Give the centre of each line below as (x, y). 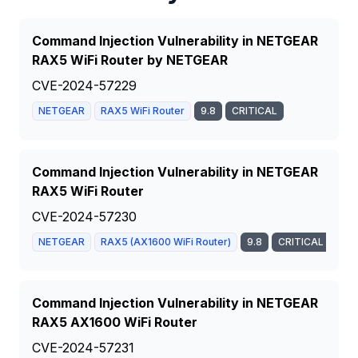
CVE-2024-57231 (83, 348)
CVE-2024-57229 (84, 86)
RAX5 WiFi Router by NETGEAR (130, 60)
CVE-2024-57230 (84, 217)
